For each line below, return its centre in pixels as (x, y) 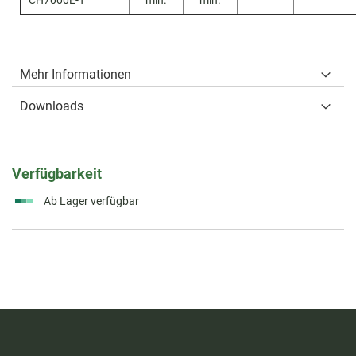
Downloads (52, 106)
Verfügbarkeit (57, 173)
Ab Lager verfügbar (91, 201)
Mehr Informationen (75, 74)
